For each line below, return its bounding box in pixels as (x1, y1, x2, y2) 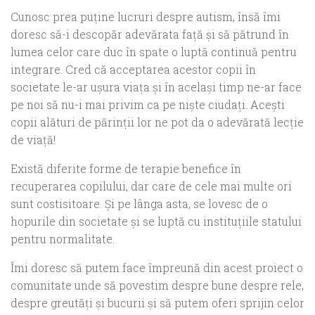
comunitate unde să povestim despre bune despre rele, (11, 278, 304, 293)
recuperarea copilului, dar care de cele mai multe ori (11, 179, 292, 194)
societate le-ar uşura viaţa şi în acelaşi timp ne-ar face (11, 79, 302, 95)
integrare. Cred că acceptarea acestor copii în (11, 62, 256, 77)
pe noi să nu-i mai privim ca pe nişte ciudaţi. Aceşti (11, 97, 285, 112)
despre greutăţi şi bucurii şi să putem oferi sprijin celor (11, 295, 304, 311)
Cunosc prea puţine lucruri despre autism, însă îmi (11, 9, 281, 25)
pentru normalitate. (11, 231, 115, 247)
